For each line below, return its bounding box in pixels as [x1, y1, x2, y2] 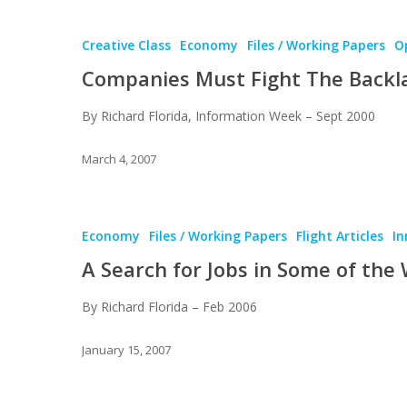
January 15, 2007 [82, 342, 171, 359]
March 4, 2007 [82, 151, 156, 168]
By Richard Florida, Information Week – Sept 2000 [82, 106, 375, 124]
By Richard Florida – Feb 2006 [82, 297, 257, 315]
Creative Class [82, 35, 171, 54]
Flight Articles [296, 226, 383, 244]
